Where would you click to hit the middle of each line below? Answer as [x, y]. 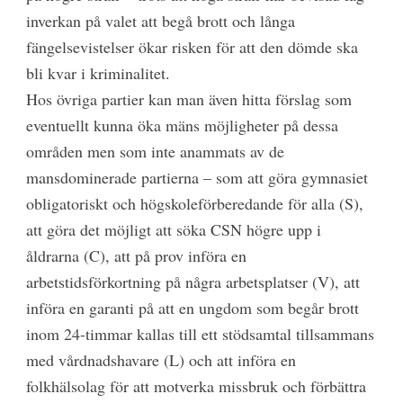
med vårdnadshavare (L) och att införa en [161, 360]
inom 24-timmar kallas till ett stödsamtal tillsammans [200, 334]
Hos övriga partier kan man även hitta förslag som [188, 99]
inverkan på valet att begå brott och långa [160, 21]
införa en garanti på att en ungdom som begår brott [192, 308]
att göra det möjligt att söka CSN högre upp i [173, 230]
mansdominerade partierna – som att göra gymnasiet [197, 178]
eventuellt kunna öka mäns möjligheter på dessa [182, 125]
